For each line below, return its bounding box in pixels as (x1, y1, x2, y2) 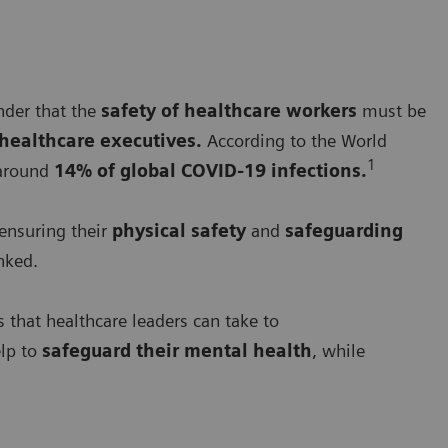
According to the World (207, 129, 387, 151)
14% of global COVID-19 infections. (49, 159, 367, 181)
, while (312, 339, 365, 361)
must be (357, 99, 426, 121)
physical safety (112, 219, 246, 241)
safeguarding (285, 219, 403, 241)
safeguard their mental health (42, 339, 312, 361)
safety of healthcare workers (101, 99, 357, 121)
